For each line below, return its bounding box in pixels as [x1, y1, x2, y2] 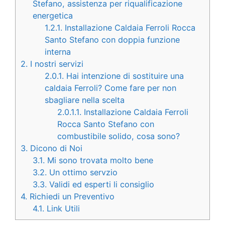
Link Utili [44, 203, 80, 214]
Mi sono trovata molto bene [45, 155, 154, 166]
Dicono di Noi [28, 143, 82, 154]
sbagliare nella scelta [45, 95, 125, 105]
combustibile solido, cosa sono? [57, 131, 180, 142]
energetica [33, 11, 73, 21]
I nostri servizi [28, 59, 83, 69]
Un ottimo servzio [47, 167, 118, 178]
